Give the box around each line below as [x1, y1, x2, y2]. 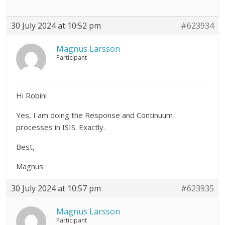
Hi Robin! [16, 90, 47, 100]
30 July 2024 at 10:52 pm [11, 20, 101, 31]
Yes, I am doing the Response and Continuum [16, 109, 173, 120]
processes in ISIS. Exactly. [16, 122, 105, 132]
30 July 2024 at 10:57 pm [11, 182, 101, 194]
